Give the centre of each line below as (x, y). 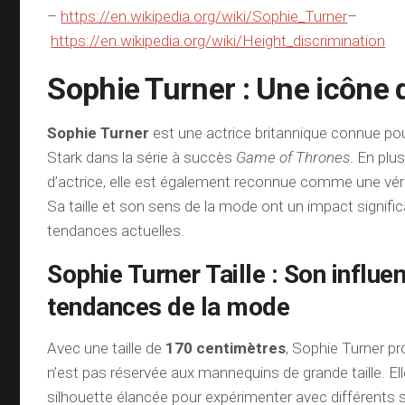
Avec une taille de (107, 348)
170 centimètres (226, 348)
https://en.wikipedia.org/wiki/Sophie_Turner (204, 16)
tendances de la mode (169, 307)
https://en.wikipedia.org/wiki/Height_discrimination (218, 41)
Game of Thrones (293, 157)
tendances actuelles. (116, 231)
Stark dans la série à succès (142, 157)
